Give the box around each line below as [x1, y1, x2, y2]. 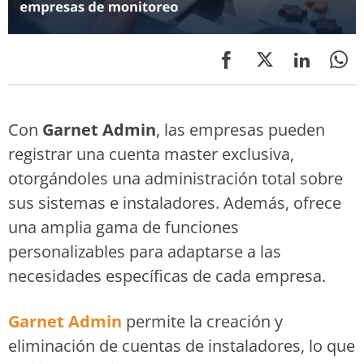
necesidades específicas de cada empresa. [8, 265, 326, 288]
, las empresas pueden [156, 119, 325, 141]
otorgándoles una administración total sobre [8, 167, 343, 190]
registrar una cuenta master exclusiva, [8, 143, 294, 166]
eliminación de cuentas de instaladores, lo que [8, 335, 355, 357]
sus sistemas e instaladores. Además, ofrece [8, 192, 341, 214]
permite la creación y [122, 310, 283, 333]
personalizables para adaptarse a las [8, 240, 281, 263]
